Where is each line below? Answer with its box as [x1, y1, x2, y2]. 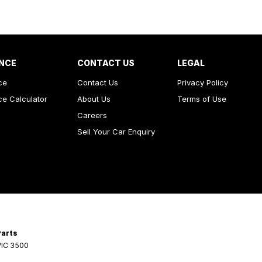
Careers [77, 111, 107, 120]
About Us [77, 94, 111, 104]
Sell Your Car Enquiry [77, 127, 155, 136]
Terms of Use [177, 94, 226, 104]
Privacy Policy [177, 78, 228, 87]
